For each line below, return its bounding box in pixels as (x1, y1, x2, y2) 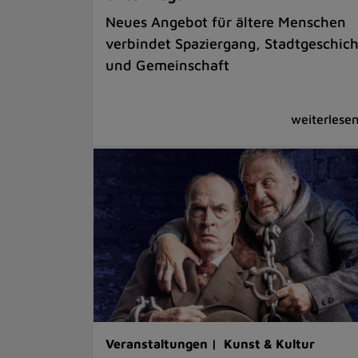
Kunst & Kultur (224, 336, 315, 351)
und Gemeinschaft (105, 56, 229, 74)
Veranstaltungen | (105, 336, 221, 351)
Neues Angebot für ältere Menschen (105, 13, 346, 30)
